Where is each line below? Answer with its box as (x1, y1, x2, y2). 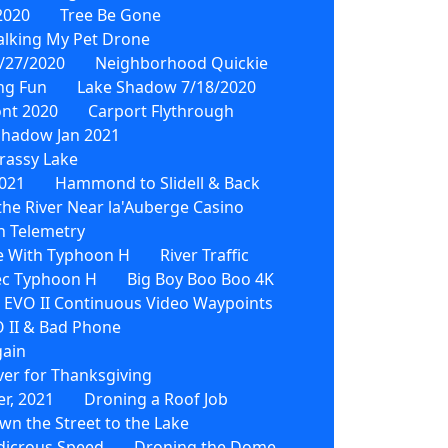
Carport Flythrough (88, 99, 234, 122)
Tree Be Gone (60, 3, 161, 26)
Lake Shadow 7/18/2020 (77, 75, 256, 98)
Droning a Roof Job (84, 387, 228, 410)
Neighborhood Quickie (95, 51, 268, 74)
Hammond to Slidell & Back (55, 171, 260, 194)
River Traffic (160, 243, 249, 266)
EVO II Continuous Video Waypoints (4, 291, 273, 314)
